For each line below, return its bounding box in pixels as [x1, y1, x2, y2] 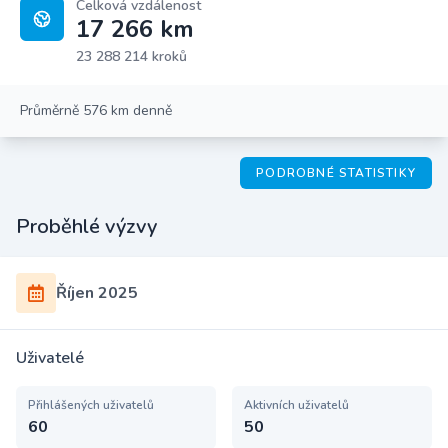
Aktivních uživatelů [244, 397, 349, 413]
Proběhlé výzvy [16, 213, 157, 240]
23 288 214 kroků [76, 47, 187, 66]
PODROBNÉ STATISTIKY [256, 165, 416, 181]
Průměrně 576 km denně [20, 101, 172, 120]
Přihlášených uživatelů [28, 397, 154, 413]
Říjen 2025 [56, 282, 138, 304]
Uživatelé [16, 347, 84, 369]
